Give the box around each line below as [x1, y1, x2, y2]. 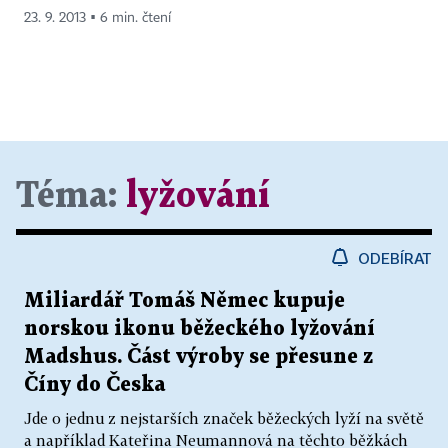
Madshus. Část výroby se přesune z [24, 347, 373, 368]
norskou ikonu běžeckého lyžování [24, 319, 375, 340]
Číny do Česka [24, 375, 165, 396]
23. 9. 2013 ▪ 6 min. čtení [24, 11, 171, 26]
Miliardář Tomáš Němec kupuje [24, 291, 345, 312]
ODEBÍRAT [358, 249, 432, 268]
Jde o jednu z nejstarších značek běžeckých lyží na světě [24, 409, 424, 428]
